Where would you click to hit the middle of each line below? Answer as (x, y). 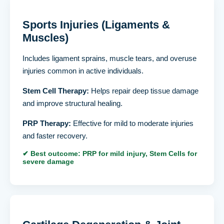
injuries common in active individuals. (83, 70)
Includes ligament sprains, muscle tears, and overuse (109, 58)
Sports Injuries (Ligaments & (96, 24)
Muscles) (45, 37)
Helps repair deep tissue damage (144, 90)
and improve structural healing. (72, 103)
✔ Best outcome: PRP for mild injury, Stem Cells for (110, 153)
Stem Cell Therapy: (56, 90)
